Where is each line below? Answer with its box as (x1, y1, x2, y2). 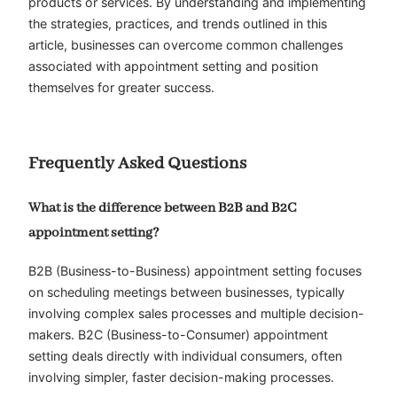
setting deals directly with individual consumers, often (28, 347, 342, 363)
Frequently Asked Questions (28, 152, 246, 175)
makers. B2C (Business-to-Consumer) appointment (28, 326, 328, 342)
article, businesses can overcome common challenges (28, 37, 343, 53)
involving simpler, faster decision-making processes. (28, 369, 334, 385)
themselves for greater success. (28, 80, 214, 96)
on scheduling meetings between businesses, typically (28, 284, 345, 300)
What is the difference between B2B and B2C (28, 199, 296, 218)
